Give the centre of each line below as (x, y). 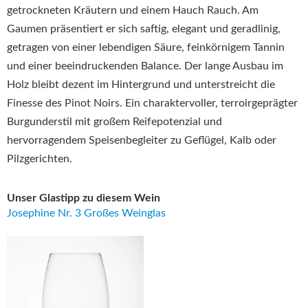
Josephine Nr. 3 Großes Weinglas (86, 213)
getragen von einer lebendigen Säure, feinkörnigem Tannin (146, 47)
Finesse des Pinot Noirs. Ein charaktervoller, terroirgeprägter (152, 103)
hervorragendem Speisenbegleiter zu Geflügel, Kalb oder (142, 140)
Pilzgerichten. (40, 158)
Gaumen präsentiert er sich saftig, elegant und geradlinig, (144, 29)
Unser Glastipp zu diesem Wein (84, 198)
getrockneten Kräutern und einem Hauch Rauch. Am (133, 10)
